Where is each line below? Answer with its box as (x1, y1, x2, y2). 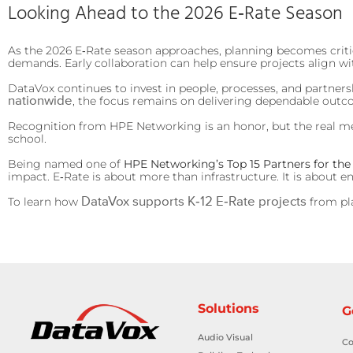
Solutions (197, 300, 259, 316)
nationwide (8, 91, 72, 109)
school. (8, 131, 46, 146)
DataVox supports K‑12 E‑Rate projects (81, 192, 307, 210)
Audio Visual (197, 331, 253, 343)
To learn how (8, 194, 81, 209)
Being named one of (8, 156, 124, 171)
